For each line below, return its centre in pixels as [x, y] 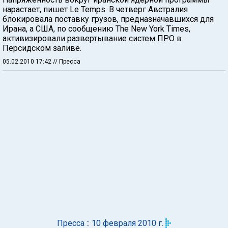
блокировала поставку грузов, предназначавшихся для [108, 19]
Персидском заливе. [42, 48]
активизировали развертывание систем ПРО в [92, 38]
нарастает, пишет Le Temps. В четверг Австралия [95, 9]
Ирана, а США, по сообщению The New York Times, [96, 28]
